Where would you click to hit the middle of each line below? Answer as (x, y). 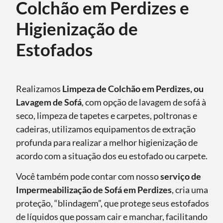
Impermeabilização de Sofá (70, 190)
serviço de (181, 176)
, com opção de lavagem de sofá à (144, 102)
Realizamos (38, 88)
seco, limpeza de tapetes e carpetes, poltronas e (107, 115)
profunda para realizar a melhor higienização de (107, 142)
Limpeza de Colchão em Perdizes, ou (132, 88)
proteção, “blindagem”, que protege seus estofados (112, 203)
